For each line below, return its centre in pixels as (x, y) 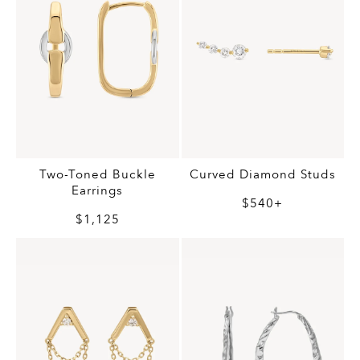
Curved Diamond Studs (262, 175)
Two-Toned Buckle (97, 175)
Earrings (98, 191)
